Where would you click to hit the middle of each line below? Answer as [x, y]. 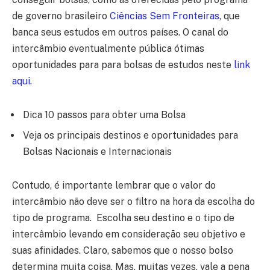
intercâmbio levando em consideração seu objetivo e [129, 234]
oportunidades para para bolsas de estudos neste [123, 65]
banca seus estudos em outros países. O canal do [120, 33]
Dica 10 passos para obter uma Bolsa [104, 115]
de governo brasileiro [61, 16]
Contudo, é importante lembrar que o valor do [114, 185]
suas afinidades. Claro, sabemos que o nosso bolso [123, 250]
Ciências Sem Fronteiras [165, 16]
